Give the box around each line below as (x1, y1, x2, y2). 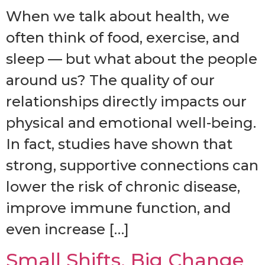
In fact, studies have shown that (6, 135, 232, 153)
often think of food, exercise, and (6, 29, 240, 47)
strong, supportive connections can (6, 157, 258, 174)
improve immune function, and (6, 199, 231, 217)
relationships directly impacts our (6, 93, 247, 111)
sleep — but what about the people (6, 50, 257, 68)
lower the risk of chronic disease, (6, 178, 240, 196)
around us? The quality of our (6, 72, 215, 89)
